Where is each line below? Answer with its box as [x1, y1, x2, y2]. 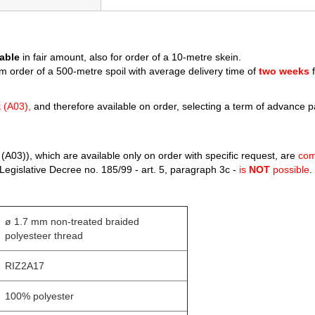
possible [270, 163, 309, 175]
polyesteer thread [5, 229, 83, 241]
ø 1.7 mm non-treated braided [5, 215, 139, 227]
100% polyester [5, 290, 74, 302]
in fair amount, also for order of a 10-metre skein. [20, 51, 241, 63]
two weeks [259, 65, 309, 77]
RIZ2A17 [5, 259, 44, 271]
